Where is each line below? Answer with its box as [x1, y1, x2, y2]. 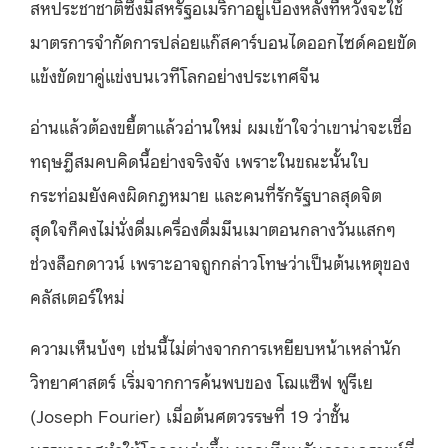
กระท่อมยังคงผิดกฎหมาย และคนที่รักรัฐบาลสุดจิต [30, 181, 382, 206]
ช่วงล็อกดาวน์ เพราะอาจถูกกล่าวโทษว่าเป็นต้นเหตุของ [30, 249, 410, 274]
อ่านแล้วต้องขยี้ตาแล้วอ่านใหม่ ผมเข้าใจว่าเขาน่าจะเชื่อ [30, 113, 412, 138]
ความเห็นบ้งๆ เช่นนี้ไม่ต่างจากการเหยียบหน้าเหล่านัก [30, 334, 401, 359]
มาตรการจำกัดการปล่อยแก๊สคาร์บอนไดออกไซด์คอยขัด [30, 28, 417, 53]
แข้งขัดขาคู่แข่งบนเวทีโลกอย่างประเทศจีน [30, 62, 320, 87]
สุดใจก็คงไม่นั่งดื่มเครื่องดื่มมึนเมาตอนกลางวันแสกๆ [30, 215, 396, 240]
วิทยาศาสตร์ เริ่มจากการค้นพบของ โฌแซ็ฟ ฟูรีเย [30, 368, 373, 393]
